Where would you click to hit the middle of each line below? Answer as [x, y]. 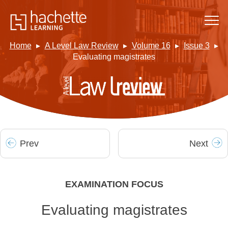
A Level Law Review [81, 46]
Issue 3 [196, 46]
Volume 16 [151, 46]
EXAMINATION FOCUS [114, 184]
